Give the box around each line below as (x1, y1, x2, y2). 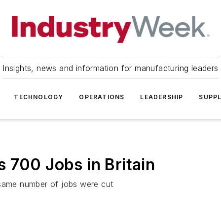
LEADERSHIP (140, 93, 184, 101)
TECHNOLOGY (14, 93, 64, 101)
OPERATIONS (79, 93, 125, 101)
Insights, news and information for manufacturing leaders (2, 63, 219, 73)
